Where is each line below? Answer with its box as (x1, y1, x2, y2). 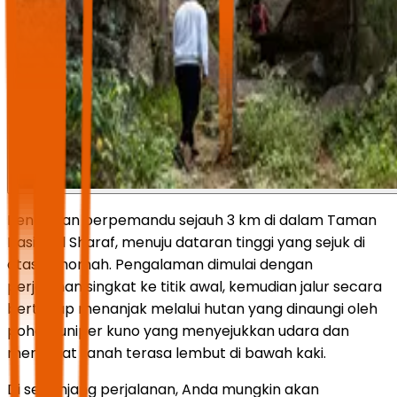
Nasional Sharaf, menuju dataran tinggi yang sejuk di (7, 231, 365, 253)
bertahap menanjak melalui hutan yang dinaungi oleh (7, 298, 378, 319)
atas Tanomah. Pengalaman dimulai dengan (7, 253, 313, 275)
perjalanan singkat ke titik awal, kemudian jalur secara (7, 276, 382, 297)
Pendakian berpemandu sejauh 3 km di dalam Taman (7, 209, 377, 230)
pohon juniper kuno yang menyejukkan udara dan (7, 320, 349, 341)
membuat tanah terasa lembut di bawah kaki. (7, 342, 326, 363)
